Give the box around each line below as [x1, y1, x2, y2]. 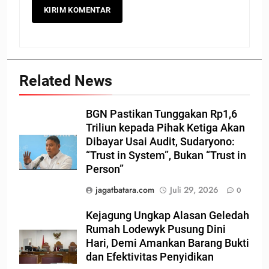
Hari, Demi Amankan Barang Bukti [86, 237, 249, 250]
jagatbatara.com [95, 184, 154, 196]
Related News [19, 72, 112, 90]
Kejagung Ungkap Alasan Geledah [86, 210, 249, 222]
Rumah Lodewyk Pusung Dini [86, 223, 226, 236]
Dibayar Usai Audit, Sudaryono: [86, 136, 235, 148]
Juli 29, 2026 [170, 184, 219, 196]
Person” [86, 163, 124, 176]
